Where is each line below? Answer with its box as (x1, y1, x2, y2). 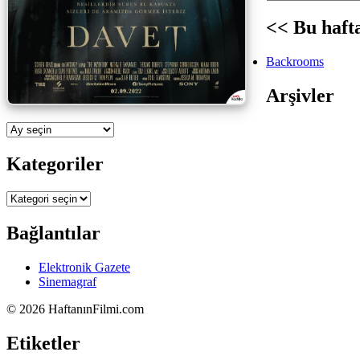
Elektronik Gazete (39, 260, 130, 275)
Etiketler (6, 332, 80, 354)
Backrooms (266, 54, 324, 68)
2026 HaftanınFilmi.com (19, 302, 144, 317)
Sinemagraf (39, 275, 96, 289)
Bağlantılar (6, 223, 100, 244)
